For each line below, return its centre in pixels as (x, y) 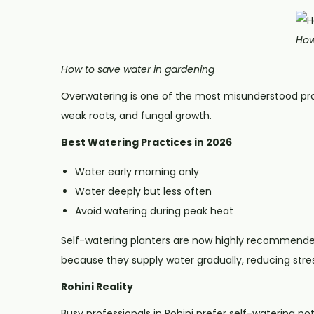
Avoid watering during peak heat (154, 211)
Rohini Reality (97, 286)
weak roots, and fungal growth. (136, 115)
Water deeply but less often (143, 191)
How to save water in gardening (138, 69)
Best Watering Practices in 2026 (146, 142)
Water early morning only (137, 171)
